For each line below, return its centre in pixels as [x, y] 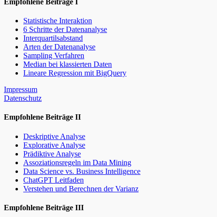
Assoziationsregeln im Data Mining [77, 162]
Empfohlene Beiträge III [44, 207]
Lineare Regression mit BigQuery [75, 73]
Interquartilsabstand [53, 38]
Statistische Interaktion [58, 21]
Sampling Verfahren [54, 56]
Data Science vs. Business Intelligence [82, 171]
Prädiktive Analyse [52, 154]
